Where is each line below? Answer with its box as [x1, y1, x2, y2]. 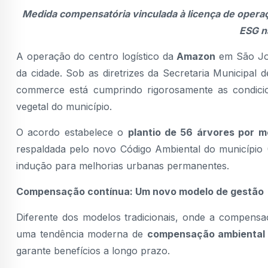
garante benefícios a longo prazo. [16, 244, 170, 257]
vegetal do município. [16, 100, 112, 112]
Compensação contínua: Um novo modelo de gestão [16, 185, 264, 197]
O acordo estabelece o [16, 126, 128, 138]
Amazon [176, 50, 216, 62]
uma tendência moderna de [16, 227, 147, 240]
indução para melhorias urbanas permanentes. [16, 159, 229, 172]
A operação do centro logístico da [16, 50, 177, 62]
